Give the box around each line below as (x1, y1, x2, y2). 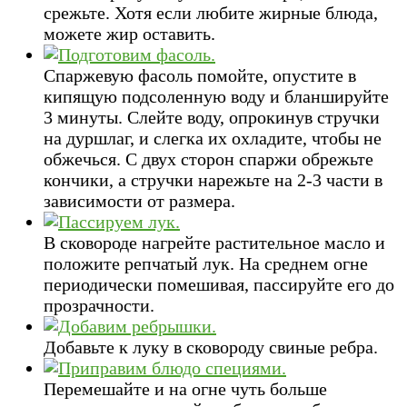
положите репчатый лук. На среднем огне (44, 253, 368, 274)
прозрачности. (44, 295, 154, 316)
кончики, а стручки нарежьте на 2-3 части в (44, 170, 382, 191)
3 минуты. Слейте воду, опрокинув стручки (44, 107, 380, 128)
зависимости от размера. (44, 191, 235, 212)
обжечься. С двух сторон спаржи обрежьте (44, 149, 373, 170)
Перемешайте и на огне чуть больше (44, 379, 327, 400)
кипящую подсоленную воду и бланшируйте (44, 86, 389, 107)
